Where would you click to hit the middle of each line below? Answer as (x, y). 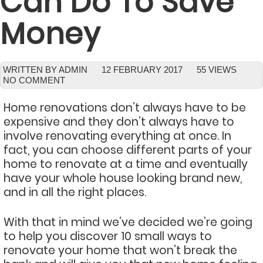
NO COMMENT (34, 80)
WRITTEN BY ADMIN (45, 70)
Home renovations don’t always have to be (125, 108)
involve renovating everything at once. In (117, 136)
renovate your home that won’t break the (120, 250)
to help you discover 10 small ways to (108, 236)
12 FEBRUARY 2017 (142, 70)
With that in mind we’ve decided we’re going (128, 222)
